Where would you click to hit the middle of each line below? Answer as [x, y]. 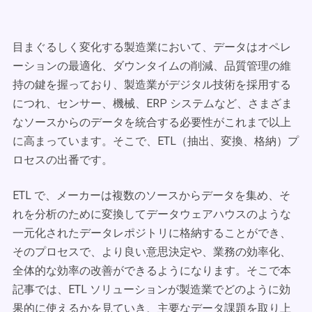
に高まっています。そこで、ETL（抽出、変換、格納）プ [156, 141]
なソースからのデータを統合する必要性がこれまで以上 [152, 122]
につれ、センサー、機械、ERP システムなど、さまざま [153, 103]
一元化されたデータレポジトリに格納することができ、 [152, 233]
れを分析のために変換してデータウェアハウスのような [152, 214]
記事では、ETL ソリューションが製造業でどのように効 [151, 289]
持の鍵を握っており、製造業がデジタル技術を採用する [152, 85]
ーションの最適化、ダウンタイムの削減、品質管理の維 [152, 66]
